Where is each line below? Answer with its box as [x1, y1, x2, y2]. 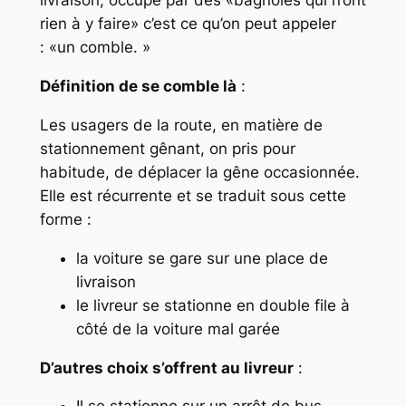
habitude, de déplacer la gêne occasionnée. [39, 163, 360, 181]
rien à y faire [39, 14, 130, 34]
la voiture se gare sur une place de [75, 248, 328, 267]
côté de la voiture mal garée [75, 319, 280, 338]
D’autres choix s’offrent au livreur [39, 358, 294, 377]
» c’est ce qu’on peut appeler [130, 14, 336, 34]
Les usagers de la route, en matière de [39, 116, 323, 134]
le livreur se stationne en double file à [75, 295, 350, 314]
